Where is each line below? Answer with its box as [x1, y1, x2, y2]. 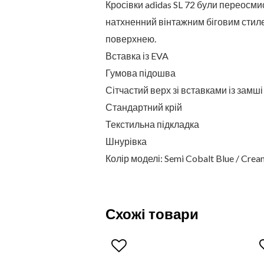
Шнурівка [105, 136, 147, 147]
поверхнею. [105, 33, 156, 45]
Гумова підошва [105, 67, 176, 79]
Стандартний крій [105, 101, 182, 113]
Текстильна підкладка [105, 118, 199, 130]
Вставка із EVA [105, 50, 169, 62]
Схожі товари [105, 205, 199, 223]
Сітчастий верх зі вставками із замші [105, 84, 263, 96]
